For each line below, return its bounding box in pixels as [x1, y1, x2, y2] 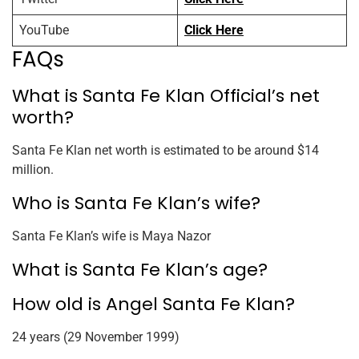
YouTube [19, 22, 69, 38]
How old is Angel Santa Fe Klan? [12, 292, 295, 317]
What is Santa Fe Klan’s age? [12, 257, 268, 283]
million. [12, 162, 54, 178]
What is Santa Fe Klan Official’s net [12, 83, 320, 109]
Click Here [184, 22, 244, 38]
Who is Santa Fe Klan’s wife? [12, 191, 260, 216]
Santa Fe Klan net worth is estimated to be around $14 [12, 143, 319, 159]
